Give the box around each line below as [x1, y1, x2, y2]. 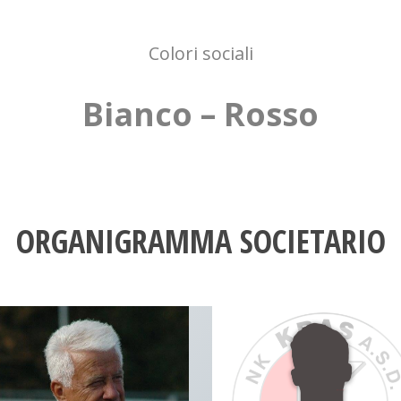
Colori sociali [148, 41, 253, 65]
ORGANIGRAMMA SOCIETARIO [15, 218, 386, 263]
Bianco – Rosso [82, 92, 319, 136]
